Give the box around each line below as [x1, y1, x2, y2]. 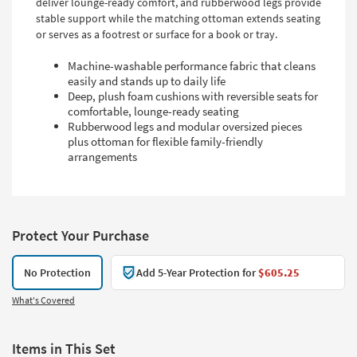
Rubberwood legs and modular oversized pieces [68, 118, 302, 134]
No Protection [24, 265, 91, 280]
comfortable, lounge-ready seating [68, 103, 239, 119]
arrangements [68, 148, 137, 164]
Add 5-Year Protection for [136, 265, 258, 280]
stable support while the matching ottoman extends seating [36, 10, 320, 25]
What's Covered [12, 293, 75, 306]
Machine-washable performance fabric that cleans [68, 57, 316, 73]
